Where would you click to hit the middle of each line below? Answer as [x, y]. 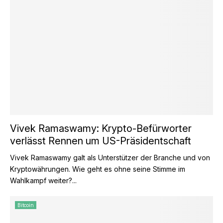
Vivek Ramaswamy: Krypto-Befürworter [101, 128]
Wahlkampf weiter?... [43, 180]
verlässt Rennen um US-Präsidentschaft [101, 141]
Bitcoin [26, 205]
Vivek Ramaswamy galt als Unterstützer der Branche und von [110, 158]
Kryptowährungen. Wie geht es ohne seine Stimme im [98, 169]
